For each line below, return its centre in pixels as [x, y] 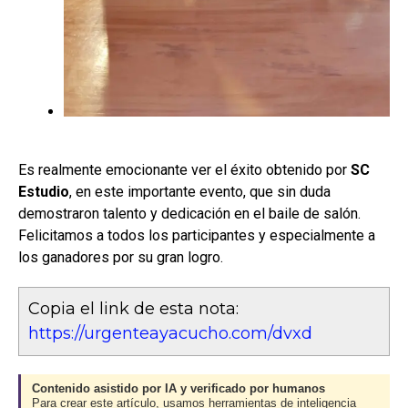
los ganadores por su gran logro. [121, 258]
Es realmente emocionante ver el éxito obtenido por [183, 170]
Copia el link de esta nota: [133, 309]
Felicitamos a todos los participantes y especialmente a [197, 236]
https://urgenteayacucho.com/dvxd [170, 334]
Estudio [44, 192]
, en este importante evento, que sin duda [200, 192]
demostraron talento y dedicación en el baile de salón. [189, 214]
